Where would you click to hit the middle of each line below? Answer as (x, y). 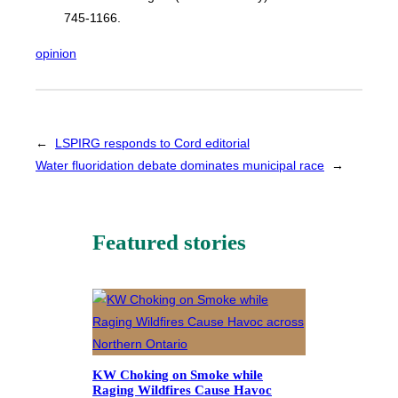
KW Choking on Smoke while (178, 375)
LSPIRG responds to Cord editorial (152, 143)
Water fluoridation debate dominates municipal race (180, 166)
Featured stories (169, 242)
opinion (56, 53)
